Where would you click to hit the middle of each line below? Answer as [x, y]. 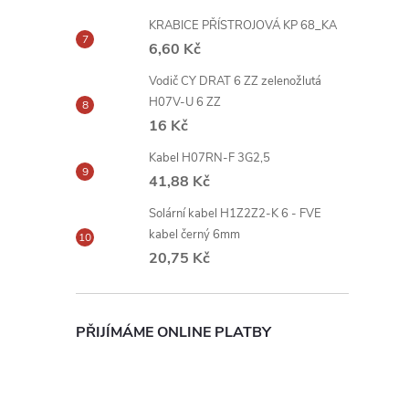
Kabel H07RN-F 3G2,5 [210, 158]
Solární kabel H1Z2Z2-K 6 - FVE [235, 214]
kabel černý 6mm [194, 235]
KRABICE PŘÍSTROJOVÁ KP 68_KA [243, 26]
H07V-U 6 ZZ [185, 102]
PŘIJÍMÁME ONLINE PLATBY [173, 332]
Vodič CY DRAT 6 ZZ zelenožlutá [235, 81]
